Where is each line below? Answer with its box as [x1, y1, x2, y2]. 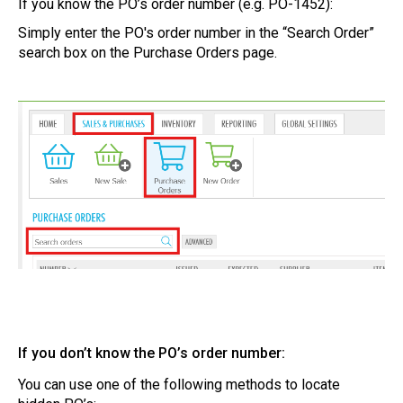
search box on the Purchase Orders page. [18, 44, 277, 61]
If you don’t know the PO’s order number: [18, 344, 285, 362]
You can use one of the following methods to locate [18, 375, 340, 393]
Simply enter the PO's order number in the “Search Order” [18, 24, 374, 41]
